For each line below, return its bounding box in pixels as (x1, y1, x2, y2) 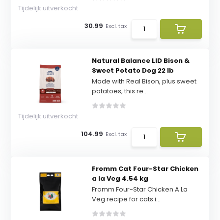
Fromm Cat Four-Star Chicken (91, 164, 198, 173)
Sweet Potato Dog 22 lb (91, 66, 174, 75)
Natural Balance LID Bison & (91, 56, 190, 65)
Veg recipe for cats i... (91, 194, 161, 204)
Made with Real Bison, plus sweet (91, 77, 196, 86)
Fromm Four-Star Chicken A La (91, 185, 188, 194)
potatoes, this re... (91, 86, 148, 96)
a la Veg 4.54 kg (91, 174, 148, 183)
